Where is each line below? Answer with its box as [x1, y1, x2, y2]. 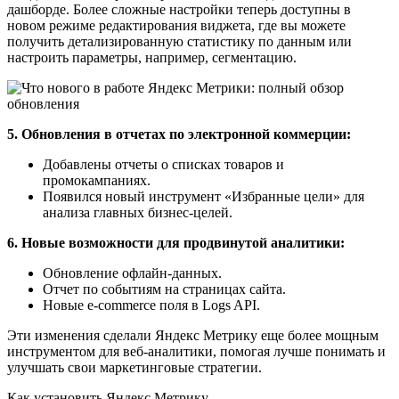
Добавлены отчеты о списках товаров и [43, 156, 284, 172]
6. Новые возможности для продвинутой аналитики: [7, 234, 345, 250]
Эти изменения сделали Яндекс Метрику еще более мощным [7, 327, 379, 343]
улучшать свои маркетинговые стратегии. [7, 359, 262, 375]
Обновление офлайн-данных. [43, 265, 222, 281]
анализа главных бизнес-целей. [43, 204, 232, 220]
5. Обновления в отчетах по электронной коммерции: [7, 126, 351, 142]
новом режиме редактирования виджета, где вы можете [7, 17, 346, 33]
